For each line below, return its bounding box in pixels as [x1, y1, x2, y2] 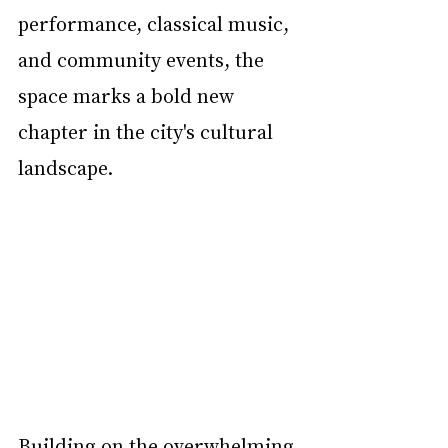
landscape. [18, 154, 113, 180]
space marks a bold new [18, 82, 239, 108]
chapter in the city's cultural [18, 118, 278, 144]
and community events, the [18, 46, 269, 72]
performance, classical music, [18, 10, 294, 36]
